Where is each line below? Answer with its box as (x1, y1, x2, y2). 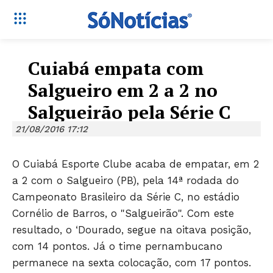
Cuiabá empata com (28, 56, 204, 80)
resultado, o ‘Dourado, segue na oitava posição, (12, 224, 251, 236)
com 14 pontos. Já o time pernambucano (12, 240, 222, 253)
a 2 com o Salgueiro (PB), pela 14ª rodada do (12, 174, 239, 187)
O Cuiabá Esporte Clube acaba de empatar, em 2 (12, 158, 259, 171)
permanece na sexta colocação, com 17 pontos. (12, 257, 251, 269)
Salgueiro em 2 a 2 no (28, 78, 218, 102)
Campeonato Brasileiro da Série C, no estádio (12, 191, 239, 204)
